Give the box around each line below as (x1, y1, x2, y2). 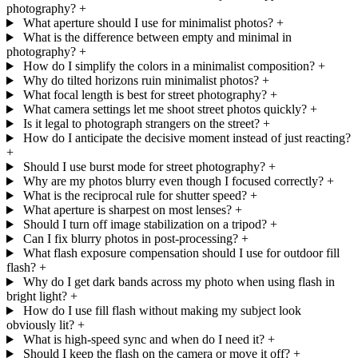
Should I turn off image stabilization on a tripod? (22, 217, 267, 232)
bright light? (6, 289, 67, 304)
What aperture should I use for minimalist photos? (22, 16, 273, 30)
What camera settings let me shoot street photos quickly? (22, 102, 307, 117)
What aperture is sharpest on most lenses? (22, 203, 232, 217)
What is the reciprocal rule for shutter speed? (22, 189, 247, 203)
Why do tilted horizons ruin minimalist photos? (22, 74, 259, 88)
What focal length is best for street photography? (22, 88, 267, 102)
